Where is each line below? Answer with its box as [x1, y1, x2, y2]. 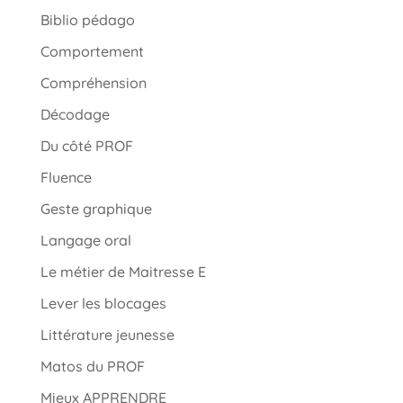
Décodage [40, 105, 110, 124]
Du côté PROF [40, 137, 133, 156]
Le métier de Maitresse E [40, 263, 206, 282]
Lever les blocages [40, 294, 166, 313]
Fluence [40, 168, 92, 187]
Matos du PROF [40, 357, 145, 376]
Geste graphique [40, 200, 152, 219]
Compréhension [40, 74, 147, 93]
